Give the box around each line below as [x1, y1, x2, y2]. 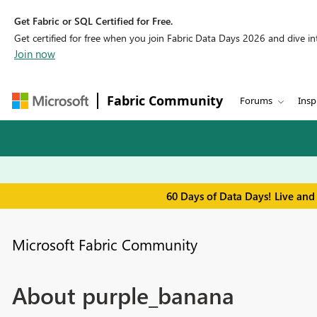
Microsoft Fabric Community [11, 234, 197, 255]
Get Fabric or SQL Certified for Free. [14, 14, 173, 28]
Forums [240, 94, 272, 107]
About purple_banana [11, 279, 234, 311]
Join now [14, 47, 55, 61]
